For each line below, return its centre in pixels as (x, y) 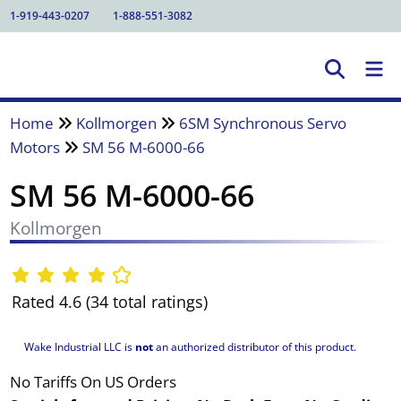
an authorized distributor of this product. (254, 346)
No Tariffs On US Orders (93, 381)
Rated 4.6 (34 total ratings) (109, 302)
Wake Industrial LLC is (79, 346)
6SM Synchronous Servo (262, 123)
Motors (34, 147)
